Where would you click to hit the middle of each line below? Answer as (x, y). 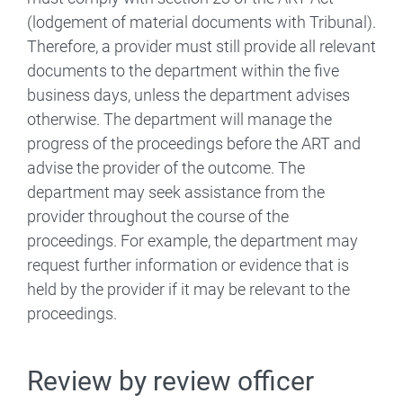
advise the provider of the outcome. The (166, 167)
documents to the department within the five (183, 70)
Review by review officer (170, 381)
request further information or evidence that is (188, 264)
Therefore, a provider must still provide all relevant (201, 46)
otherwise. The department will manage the (179, 119)
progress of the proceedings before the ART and (194, 143)
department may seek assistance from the (176, 192)
